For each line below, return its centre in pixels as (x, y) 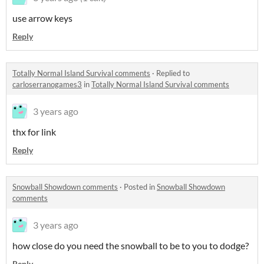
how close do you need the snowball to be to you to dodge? (131, 245)
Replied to (173, 73)
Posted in (140, 187)
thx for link (34, 132)
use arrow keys (42, 18)
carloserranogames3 (47, 84)
